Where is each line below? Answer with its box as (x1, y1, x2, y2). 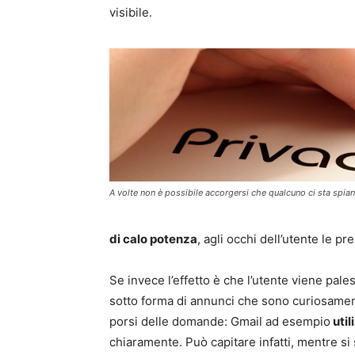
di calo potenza (109, 231, 197, 247)
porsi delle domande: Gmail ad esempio (109, 314, 330, 330)
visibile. (109, 5, 152, 21)
